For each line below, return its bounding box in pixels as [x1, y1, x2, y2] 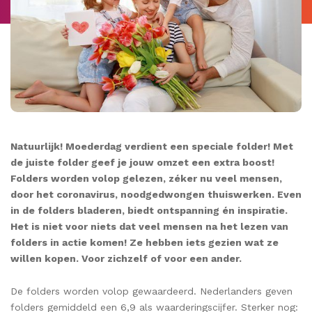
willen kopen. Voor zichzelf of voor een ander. [10, 253, 242, 265]
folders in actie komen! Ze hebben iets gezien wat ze [10, 237, 279, 249]
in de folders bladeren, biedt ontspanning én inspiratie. [10, 205, 288, 217]
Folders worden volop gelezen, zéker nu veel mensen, [10, 173, 282, 185]
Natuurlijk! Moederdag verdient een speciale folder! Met [10, 141, 293, 153]
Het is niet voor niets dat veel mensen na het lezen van [10, 221, 288, 233]
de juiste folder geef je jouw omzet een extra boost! [10, 157, 274, 169]
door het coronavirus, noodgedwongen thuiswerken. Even [10, 189, 302, 201]
